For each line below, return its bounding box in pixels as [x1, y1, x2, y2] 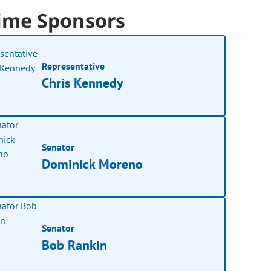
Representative [42, 59, 105, 72]
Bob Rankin [42, 236, 108, 253]
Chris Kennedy [42, 74, 124, 91]
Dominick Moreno [42, 155, 143, 172]
